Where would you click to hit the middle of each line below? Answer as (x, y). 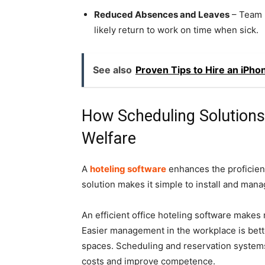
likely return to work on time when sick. (176, 30)
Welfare (109, 139)
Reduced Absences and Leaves (162, 15)
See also (112, 70)
